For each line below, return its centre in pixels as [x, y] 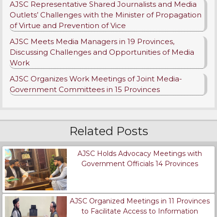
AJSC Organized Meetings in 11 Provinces [139, 201]
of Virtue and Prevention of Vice [68, 26]
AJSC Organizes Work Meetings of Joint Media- [96, 79]
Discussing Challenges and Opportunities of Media [102, 52]
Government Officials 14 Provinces [139, 164]
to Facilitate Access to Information [139, 211]
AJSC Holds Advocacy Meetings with [139, 154]
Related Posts [108, 131]
